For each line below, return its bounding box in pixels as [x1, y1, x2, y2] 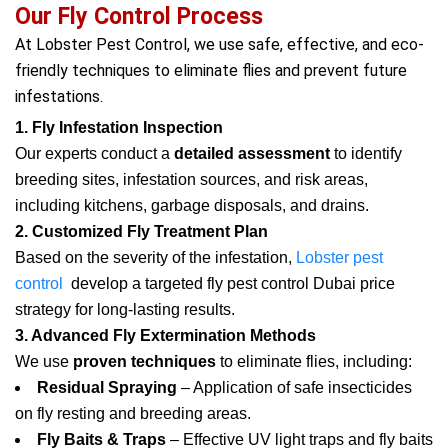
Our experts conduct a [15, 145, 174, 162]
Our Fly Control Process [15, 3, 263, 30]
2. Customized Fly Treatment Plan [15, 223, 268, 240]
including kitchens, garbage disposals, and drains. [15, 197, 369, 214]
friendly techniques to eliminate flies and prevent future [15, 61, 407, 80]
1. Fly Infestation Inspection [15, 119, 223, 136]
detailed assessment [174, 145, 330, 162]
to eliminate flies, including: [216, 353, 412, 370]
